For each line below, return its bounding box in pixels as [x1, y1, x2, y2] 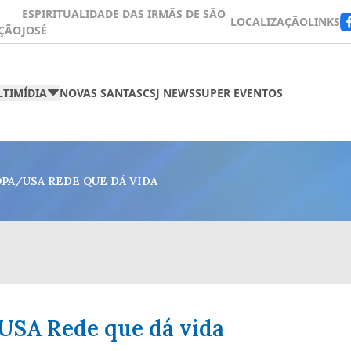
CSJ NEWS [142, 85, 195, 100]
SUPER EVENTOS [194, 85, 283, 100]
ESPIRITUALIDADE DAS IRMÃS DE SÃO [22, 5, 226, 21]
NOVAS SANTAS [59, 85, 143, 100]
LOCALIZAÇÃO [230, 14, 308, 29]
